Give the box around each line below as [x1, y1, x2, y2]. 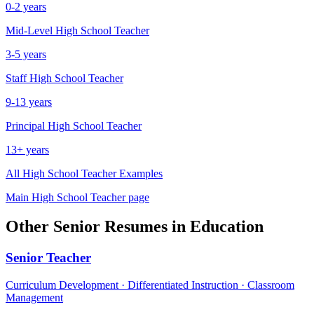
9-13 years [6, 95, 52, 108]
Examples [116, 167, 163, 179]
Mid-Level [6, 24, 53, 36]
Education [190, 217, 264, 236]
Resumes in [100, 217, 190, 236]
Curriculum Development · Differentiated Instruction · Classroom [6, 279, 294, 292]
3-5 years [6, 48, 46, 60]
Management [6, 292, 63, 304]
